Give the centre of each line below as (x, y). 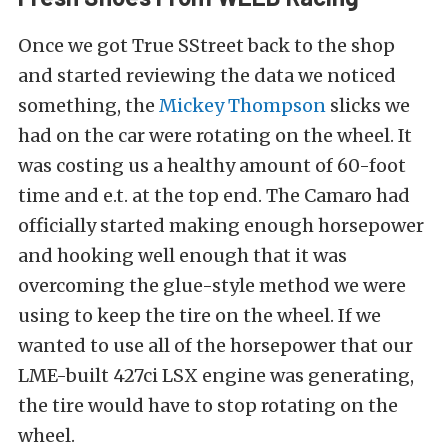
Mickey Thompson (242, 106)
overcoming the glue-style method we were (212, 286)
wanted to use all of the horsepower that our (215, 346)
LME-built (63, 376)
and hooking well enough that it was (182, 256)
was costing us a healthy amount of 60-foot (212, 166)
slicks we (368, 106)
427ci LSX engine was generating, (261, 376)
